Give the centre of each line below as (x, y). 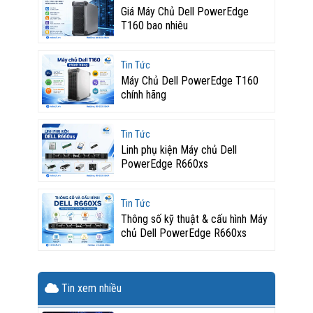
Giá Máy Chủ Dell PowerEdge (184, 11)
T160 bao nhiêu (154, 25)
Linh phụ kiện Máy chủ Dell (179, 150)
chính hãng (143, 94)
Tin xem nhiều (90, 288)
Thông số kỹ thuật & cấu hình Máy (194, 219)
